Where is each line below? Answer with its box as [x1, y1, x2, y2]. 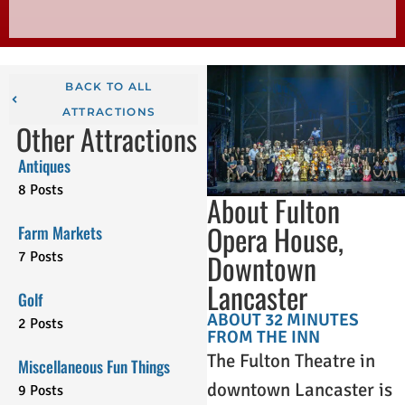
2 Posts [18, 314, 63, 333]
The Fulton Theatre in [207, 349, 376, 373]
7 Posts [18, 247, 63, 266]
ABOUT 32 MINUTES [207, 309, 360, 332]
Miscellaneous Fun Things [18, 353, 170, 378]
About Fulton [207, 189, 341, 232]
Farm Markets [18, 220, 102, 244]
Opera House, [207, 218, 344, 261]
